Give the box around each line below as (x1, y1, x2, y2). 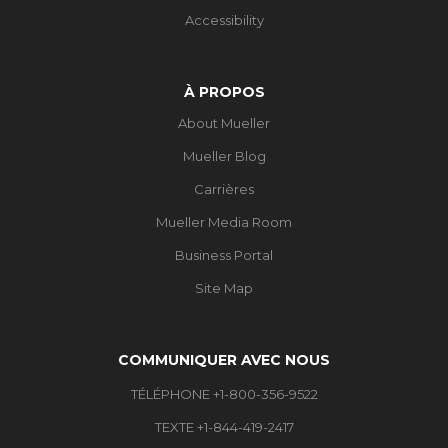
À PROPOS (183, 82, 265, 101)
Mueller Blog (182, 147, 266, 164)
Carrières (194, 180, 254, 197)
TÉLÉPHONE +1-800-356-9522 (130, 385, 318, 402)
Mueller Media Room (156, 213, 292, 230)
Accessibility (184, 11, 264, 28)
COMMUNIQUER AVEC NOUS (118, 350, 330, 369)
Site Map (195, 279, 253, 296)
